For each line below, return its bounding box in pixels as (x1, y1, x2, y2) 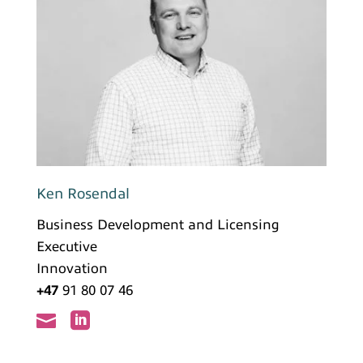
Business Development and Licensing (36, 216, 280, 233)
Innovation (36, 260, 108, 276)
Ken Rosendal (36, 185, 130, 202)
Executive (36, 238, 97, 254)
